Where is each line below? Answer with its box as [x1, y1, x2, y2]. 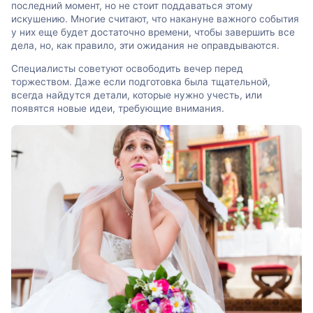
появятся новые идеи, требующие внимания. [11, 102, 224, 114]
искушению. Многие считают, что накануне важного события [11, 13, 299, 25]
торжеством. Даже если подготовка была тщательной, [11, 75, 270, 87]
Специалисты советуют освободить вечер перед [11, 62, 243, 74]
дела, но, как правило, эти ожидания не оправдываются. [11, 40, 279, 52]
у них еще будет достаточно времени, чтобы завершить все [11, 27, 295, 38]
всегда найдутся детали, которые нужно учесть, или [11, 89, 262, 101]
